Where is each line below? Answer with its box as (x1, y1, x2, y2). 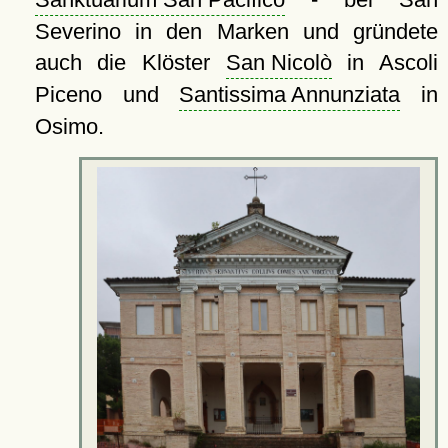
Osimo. (34, 114, 104, 140)
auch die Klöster (34, 50, 226, 76)
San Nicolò (225, 50, 332, 76)
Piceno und (34, 82, 180, 108)
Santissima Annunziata (179, 82, 401, 108)
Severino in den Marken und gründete (34, 19, 438, 45)
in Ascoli (331, 50, 439, 76)
